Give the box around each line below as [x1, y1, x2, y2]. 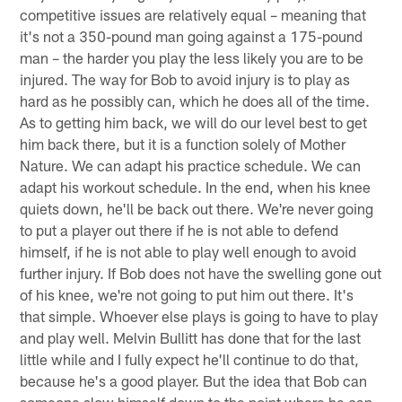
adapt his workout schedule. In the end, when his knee [20, 177, 371, 196]
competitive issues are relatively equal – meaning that [20, 4, 367, 23]
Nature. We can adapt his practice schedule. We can [20, 155, 362, 174]
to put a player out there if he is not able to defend [20, 220, 339, 239]
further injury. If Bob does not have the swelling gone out [20, 263, 382, 282]
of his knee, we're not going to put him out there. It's [20, 284, 354, 303]
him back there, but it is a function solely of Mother [20, 134, 346, 153]
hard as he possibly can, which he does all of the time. [20, 91, 371, 109]
